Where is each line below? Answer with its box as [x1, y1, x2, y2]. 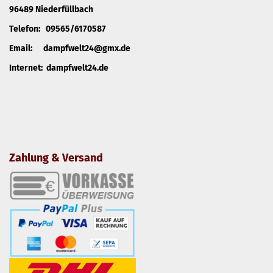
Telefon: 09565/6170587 [9, 24, 106, 34]
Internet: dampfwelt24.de [9, 63, 108, 73]
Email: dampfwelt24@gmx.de [9, 43, 130, 54]
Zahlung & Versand [9, 151, 103, 165]
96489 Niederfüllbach [9, 4, 93, 15]
